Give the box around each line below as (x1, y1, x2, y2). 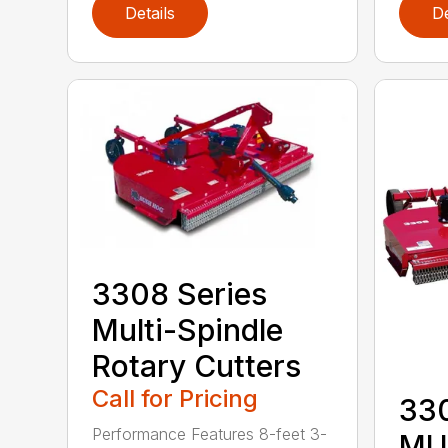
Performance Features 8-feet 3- (92, 424, 328, 445)
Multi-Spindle (92, 312, 284, 349)
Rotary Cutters (92, 348, 302, 385)
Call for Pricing (92, 384, 259, 414)
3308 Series (92, 276, 268, 313)
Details (125, 2, 176, 23)
